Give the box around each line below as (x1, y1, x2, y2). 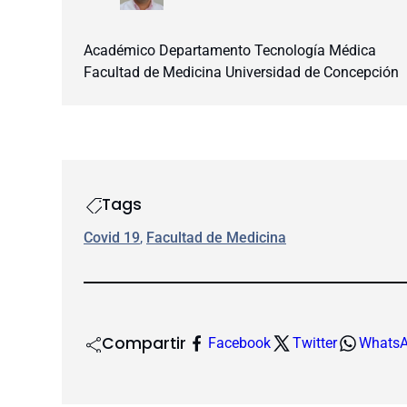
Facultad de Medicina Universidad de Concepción (84, 63, 399, 81)
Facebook (208, 334, 271, 352)
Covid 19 (84, 228, 140, 246)
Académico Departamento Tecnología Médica (84, 41, 376, 59)
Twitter (293, 334, 337, 352)
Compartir (102, 333, 186, 355)
